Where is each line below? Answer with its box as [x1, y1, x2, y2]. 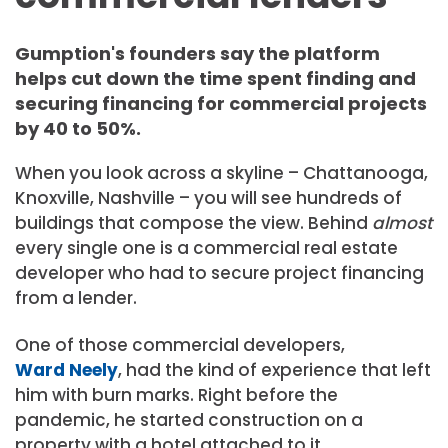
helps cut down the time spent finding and [15, 65, 416, 91]
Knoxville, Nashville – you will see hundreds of [15, 185, 402, 210]
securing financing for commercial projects [15, 90, 427, 116]
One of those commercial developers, [15, 333, 345, 357]
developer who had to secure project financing [15, 260, 424, 285]
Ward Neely [15, 358, 118, 382]
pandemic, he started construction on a [15, 408, 363, 432]
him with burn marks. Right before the [15, 383, 338, 407]
